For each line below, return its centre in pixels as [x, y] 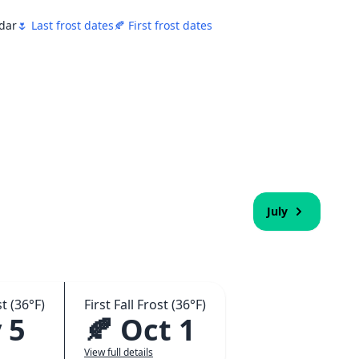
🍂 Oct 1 [140, 330]
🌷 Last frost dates [65, 25]
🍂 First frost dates [163, 25]
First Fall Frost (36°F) [145, 305]
